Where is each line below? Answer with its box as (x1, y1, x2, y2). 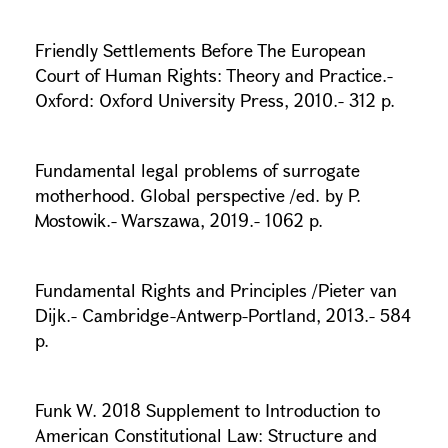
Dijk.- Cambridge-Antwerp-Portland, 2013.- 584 (35, 303, 411, 327)
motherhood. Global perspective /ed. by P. (35, 183, 361, 207)
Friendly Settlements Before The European (35, 38, 366, 62)
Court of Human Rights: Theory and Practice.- (35, 63, 393, 87)
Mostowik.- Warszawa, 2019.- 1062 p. (35, 208, 323, 232)
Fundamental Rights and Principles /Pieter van (35, 278, 397, 302)
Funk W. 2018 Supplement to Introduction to (35, 398, 380, 422)
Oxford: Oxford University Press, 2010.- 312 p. (35, 88, 400, 112)
